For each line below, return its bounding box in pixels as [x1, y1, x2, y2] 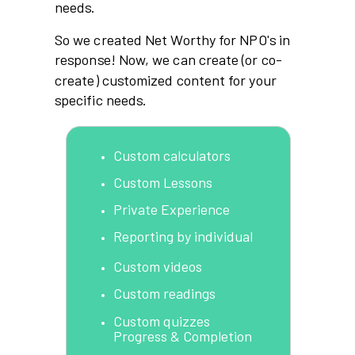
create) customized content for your [55, 71, 277, 89]
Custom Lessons [113, 174, 212, 191]
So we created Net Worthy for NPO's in [55, 30, 290, 49]
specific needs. [55, 90, 147, 109]
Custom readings [113, 284, 219, 302]
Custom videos [113, 258, 205, 275]
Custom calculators [113, 147, 231, 164]
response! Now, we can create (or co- [55, 51, 282, 69]
